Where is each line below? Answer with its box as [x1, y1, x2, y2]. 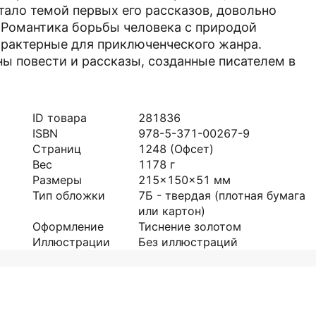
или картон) [138, 204, 205, 218]
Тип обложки [32, 188, 105, 202]
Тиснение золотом [138, 219, 241, 233]
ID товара [32, 111, 87, 125]
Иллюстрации [32, 235, 110, 249]
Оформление [32, 219, 104, 233]
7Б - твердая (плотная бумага [138, 188, 305, 202]
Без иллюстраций [138, 235, 238, 249]
